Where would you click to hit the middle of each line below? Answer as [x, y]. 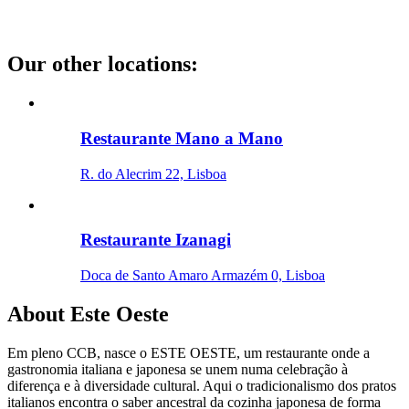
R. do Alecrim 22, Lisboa [153, 173]
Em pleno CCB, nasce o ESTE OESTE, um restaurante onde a [189, 352]
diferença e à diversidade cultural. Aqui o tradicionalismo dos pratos [202, 385]
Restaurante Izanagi [156, 240]
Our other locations [99, 64]
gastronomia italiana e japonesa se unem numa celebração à [178, 369]
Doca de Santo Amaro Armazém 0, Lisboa [203, 276]
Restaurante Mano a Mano [182, 138]
